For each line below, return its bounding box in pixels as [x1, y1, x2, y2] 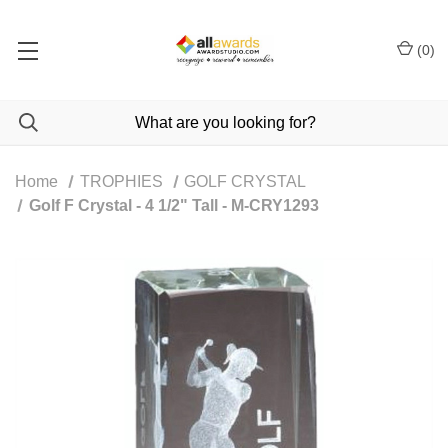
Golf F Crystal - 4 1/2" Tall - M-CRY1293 [28, 197, 319, 214]
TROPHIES [79, 173, 163, 190]
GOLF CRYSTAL [184, 173, 307, 190]
